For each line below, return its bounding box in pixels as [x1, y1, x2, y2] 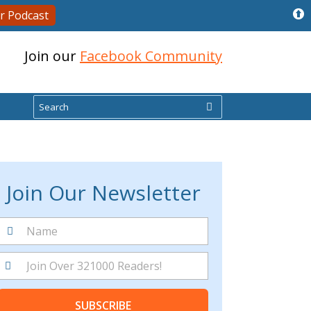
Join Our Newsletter [6, 178, 201, 207]
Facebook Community [80, 47, 222, 65]
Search [33, 93, 69, 109]
